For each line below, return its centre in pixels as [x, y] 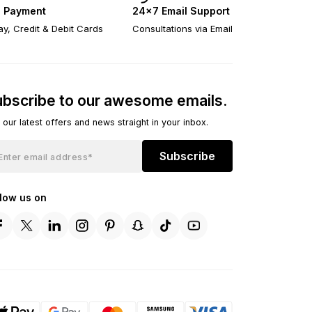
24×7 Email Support [181, 10]
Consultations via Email [182, 28]
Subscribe [187, 156]
